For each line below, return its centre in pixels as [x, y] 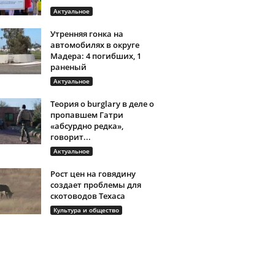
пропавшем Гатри [87, 115]
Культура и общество [86, 210]
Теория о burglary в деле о [102, 104]
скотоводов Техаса [87, 196]
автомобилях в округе [95, 45]
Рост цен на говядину [93, 174]
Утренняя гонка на [87, 34]
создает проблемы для [95, 185]
